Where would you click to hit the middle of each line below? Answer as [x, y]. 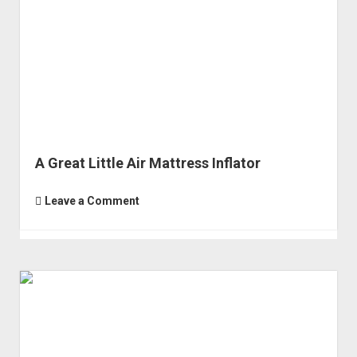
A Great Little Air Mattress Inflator [147, 163]
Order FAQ [178, 12]
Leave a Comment [92, 201]
